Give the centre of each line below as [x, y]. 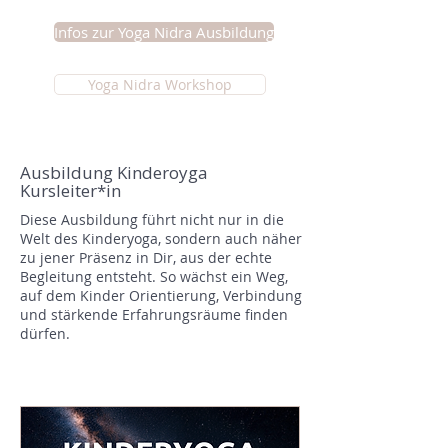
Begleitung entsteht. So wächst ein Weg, [154, 276]
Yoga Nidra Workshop [160, 84]
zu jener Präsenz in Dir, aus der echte [146, 257]
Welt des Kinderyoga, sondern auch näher [161, 238]
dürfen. [45, 333]
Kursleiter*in [70, 190]
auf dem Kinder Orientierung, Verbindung [161, 295]
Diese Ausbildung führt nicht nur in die [152, 219]
